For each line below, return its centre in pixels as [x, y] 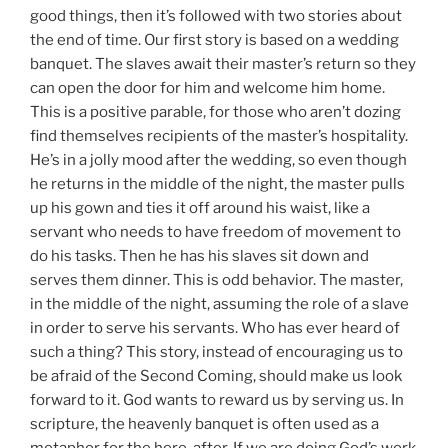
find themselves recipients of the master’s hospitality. [219, 135]
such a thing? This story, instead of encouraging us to [216, 351]
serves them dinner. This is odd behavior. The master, [216, 279]
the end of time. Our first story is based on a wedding [214, 39]
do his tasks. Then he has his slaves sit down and [199, 255]
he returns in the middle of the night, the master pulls [217, 183]
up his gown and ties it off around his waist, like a [200, 207]
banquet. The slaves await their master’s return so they [223, 63]
